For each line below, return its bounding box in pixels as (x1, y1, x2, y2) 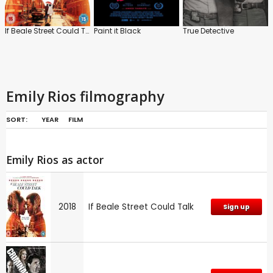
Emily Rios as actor (6, 152, 104, 167)
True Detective (183, 25, 234, 36)
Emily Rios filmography (6, 86, 164, 106)
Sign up (223, 202, 250, 211)
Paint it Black (94, 25, 141, 36)
